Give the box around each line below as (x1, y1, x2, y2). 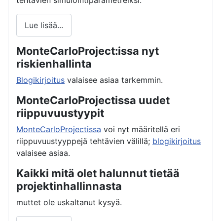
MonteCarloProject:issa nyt (16, 44, 159, 57)
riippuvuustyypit (16, 106, 104, 119)
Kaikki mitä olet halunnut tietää (16, 166, 180, 180)
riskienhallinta (16, 57, 92, 70)
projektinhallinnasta (16, 179, 122, 192)
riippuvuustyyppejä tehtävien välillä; (16, 136, 152, 146)
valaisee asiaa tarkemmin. (65, 74, 163, 85)
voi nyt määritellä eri (101, 124, 180, 134)
